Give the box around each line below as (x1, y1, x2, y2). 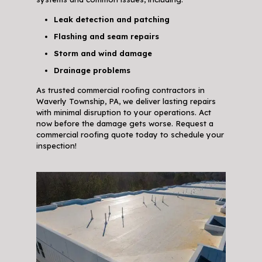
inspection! (36, 141, 77, 151)
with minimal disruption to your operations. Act (36, 108, 211, 118)
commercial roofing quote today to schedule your (36, 130, 224, 140)
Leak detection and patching (53, 15, 170, 25)
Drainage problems (53, 65, 130, 75)
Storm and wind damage (53, 49, 152, 58)
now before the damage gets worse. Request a (36, 119, 213, 129)
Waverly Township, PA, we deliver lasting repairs (36, 96, 216, 106)
